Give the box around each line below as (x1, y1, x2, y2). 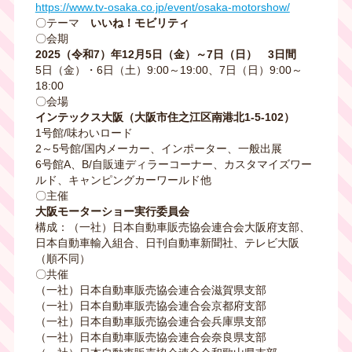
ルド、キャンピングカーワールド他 (35, 174, 211, 187)
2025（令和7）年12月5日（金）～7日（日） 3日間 (35, 48, 296, 61)
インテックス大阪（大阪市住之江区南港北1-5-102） (35, 111, 295, 124)
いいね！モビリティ (90, 16, 189, 30)
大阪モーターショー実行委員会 (35, 205, 189, 218)
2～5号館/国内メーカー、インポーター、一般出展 (35, 142, 282, 156)
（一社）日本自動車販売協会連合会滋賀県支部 (35, 284, 266, 297)
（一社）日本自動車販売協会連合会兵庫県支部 (35, 315, 266, 328)
